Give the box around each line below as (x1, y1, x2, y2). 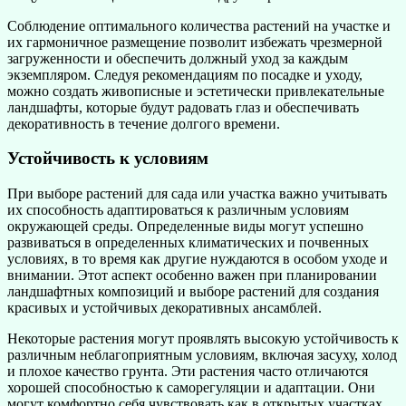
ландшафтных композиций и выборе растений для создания (7, 284, 379, 300)
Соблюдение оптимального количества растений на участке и (7, 17, 391, 34)
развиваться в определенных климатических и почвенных (7, 235, 369, 251)
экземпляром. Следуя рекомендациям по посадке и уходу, (7, 66, 362, 82)
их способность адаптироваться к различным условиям (7, 202, 349, 218)
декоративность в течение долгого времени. (7, 115, 280, 131)
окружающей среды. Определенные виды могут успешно (7, 218, 363, 235)
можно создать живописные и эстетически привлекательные (7, 82, 384, 99)
